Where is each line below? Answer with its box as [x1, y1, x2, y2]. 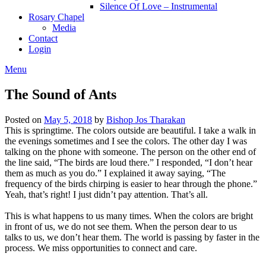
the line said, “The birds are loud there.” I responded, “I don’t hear [5, 157, 252, 167]
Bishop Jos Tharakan [106, 114, 185, 125]
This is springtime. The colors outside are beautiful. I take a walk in [5, 125, 256, 135]
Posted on [5, 114, 44, 125]
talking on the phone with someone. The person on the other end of [5, 146, 256, 157]
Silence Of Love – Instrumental [100, 1, 217, 11]
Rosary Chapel [28, 12, 84, 22]
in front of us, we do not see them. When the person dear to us [5, 221, 237, 232]
